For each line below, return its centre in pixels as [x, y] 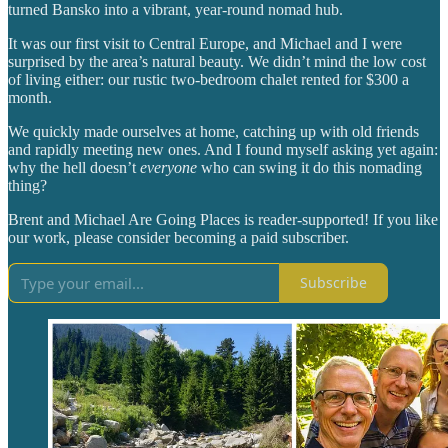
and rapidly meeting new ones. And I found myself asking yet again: [223, 149]
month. [30, 97]
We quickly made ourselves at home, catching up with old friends [213, 131]
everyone [168, 167]
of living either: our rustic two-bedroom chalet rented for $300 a [208, 79]
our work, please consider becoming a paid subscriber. [178, 237]
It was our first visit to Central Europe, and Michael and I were [205, 43]
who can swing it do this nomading [309, 167]
